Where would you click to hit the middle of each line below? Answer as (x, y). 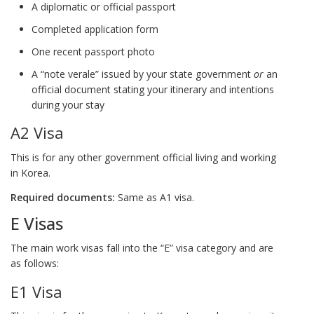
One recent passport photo (93, 51)
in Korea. (30, 173)
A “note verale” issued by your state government (143, 74)
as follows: (35, 263)
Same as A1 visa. (155, 197)
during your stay (68, 104)
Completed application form (95, 29)
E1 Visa (36, 291)
